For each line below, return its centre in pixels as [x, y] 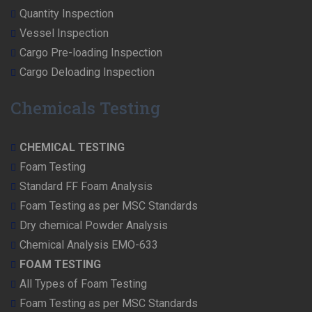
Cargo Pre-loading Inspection [91, 53]
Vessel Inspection [64, 33]
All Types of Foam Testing [83, 284]
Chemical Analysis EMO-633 [89, 245]
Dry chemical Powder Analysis [94, 226]
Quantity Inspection [67, 14]
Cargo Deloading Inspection [87, 72]
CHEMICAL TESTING [72, 148]
